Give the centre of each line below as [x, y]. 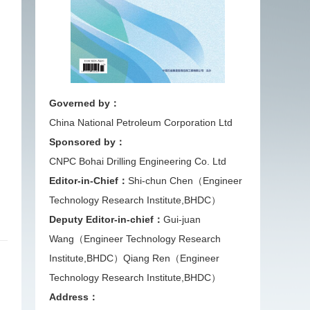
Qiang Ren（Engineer [171, 258]
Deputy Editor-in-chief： [106, 219]
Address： [74, 297]
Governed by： [84, 103]
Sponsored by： [87, 142]
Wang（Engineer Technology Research [135, 238]
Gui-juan [182, 219]
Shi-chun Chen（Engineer [185, 180]
